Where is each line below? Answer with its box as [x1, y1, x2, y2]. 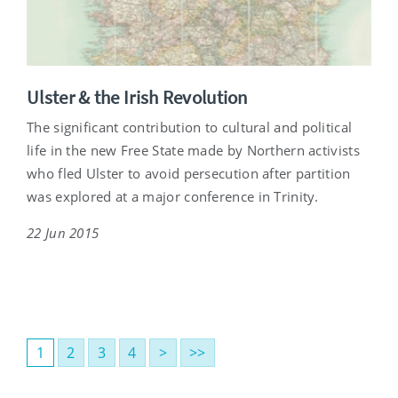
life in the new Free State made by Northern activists [27, 141, 360, 160]
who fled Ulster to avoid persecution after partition [27, 164, 351, 183]
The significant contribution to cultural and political [27, 118, 353, 137]
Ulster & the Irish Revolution [27, 85, 248, 110]
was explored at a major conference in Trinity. [27, 187, 319, 206]
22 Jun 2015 [27, 224, 99, 243]
